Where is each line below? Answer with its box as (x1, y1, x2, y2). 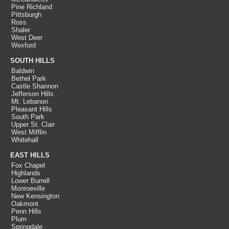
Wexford (11, 41, 36, 49)
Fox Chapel (11, 162, 45, 169)
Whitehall (11, 136, 38, 144)
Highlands (11, 169, 40, 177)
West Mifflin (11, 128, 47, 136)
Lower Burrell (11, 177, 50, 185)
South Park (11, 113, 44, 121)
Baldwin (11, 67, 34, 75)
